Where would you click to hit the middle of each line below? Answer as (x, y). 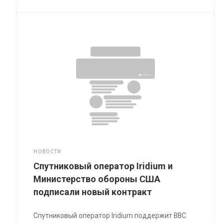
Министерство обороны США (97, 179)
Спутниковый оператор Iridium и (103, 166)
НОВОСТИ (47, 152)
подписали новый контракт (93, 192)
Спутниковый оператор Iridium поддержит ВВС (110, 216)
